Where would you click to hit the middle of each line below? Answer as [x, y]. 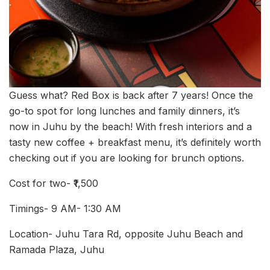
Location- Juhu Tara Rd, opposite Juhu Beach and [126, 234]
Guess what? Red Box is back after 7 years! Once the [131, 95]
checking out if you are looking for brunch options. [127, 158]
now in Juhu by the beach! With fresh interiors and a [130, 126]
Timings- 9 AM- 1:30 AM [65, 208]
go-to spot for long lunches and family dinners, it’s [124, 111]
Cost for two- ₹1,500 [54, 183]
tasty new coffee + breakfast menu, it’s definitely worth [135, 142]
